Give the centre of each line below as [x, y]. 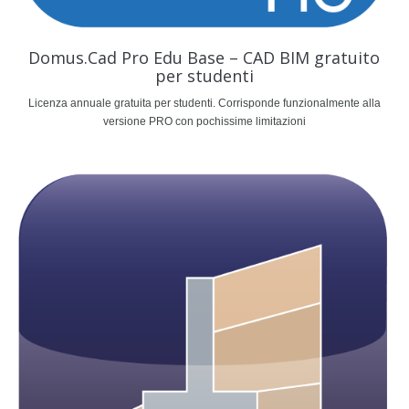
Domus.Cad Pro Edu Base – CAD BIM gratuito [204, 58]
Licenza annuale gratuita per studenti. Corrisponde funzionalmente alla [204, 103]
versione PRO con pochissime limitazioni [204, 121]
